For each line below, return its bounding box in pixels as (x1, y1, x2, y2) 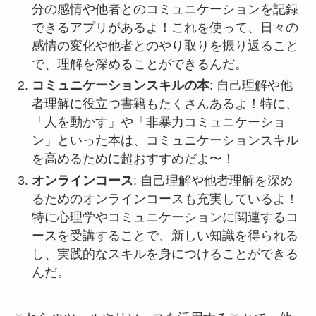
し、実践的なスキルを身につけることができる (31, 246, 298, 261)
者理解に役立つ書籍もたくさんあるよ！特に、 (31, 97, 298, 111)
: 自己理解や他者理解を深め (133, 173, 293, 188)
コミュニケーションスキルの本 (31, 78, 209, 93)
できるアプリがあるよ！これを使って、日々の (31, 20, 298, 35)
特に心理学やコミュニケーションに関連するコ (31, 209, 298, 224)
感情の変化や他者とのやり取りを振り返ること (31, 39, 298, 54)
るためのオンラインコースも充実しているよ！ (31, 191, 298, 206)
